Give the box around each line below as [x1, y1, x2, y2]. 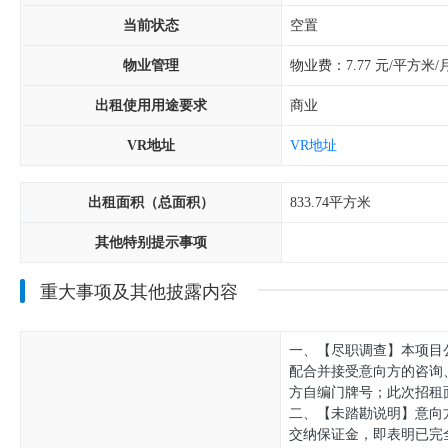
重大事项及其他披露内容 [40, 282, 238, 302]
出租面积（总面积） [88, 195, 214, 210]
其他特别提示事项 [95, 235, 207, 250]
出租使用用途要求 [95, 98, 207, 113]
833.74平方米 [290, 195, 371, 210]
